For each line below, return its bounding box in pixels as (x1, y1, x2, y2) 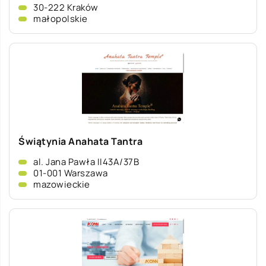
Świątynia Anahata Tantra (18, 135, 142, 148)
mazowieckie (33, 178, 90, 191)
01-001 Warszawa (33, 167, 108, 179)
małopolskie (33, 12, 88, 25)
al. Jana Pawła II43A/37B (33, 156, 139, 168)
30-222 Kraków (33, 1, 99, 14)
